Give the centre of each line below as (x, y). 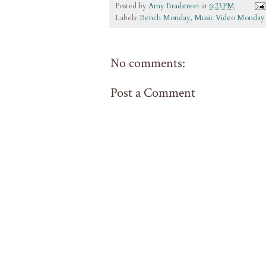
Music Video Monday (229, 18)
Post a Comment (153, 93)
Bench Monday (165, 18)
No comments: (148, 63)
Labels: (127, 18)
